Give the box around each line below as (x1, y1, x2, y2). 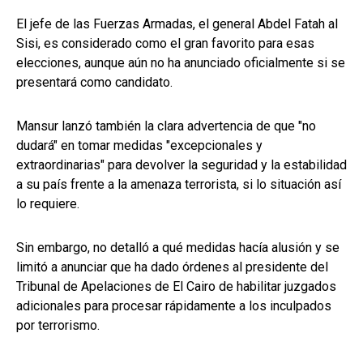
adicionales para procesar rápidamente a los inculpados (16, 298, 331, 314)
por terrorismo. (16, 318, 100, 334)
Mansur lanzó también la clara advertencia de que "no (16, 118, 316, 135)
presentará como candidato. (16, 75, 173, 91)
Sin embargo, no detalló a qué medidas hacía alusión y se (16, 240, 340, 256)
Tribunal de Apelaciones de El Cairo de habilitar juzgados (16, 279, 336, 295)
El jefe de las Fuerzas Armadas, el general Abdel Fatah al (16, 16, 338, 32)
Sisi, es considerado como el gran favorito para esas (16, 36, 314, 52)
